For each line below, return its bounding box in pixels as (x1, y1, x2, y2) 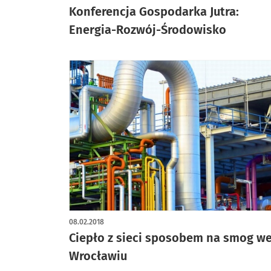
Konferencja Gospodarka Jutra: (69, 4, 239, 19)
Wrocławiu (69, 248, 127, 263)
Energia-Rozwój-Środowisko (69, 22, 226, 37)
